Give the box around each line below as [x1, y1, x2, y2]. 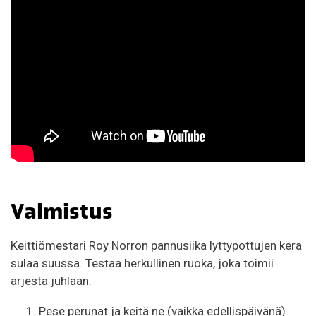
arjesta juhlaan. [11, 274, 92, 288]
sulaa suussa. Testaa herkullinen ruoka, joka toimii [11, 256, 274, 271]
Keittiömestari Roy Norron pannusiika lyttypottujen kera [11, 238, 302, 253]
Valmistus [11, 197, 113, 226]
